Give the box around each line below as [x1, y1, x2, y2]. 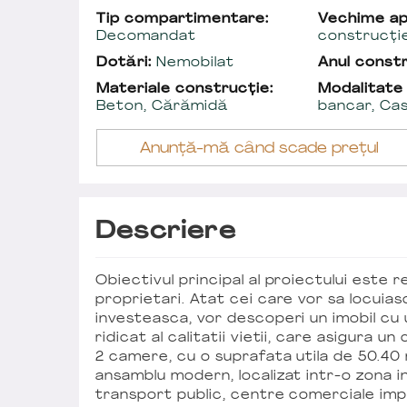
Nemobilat [151, 55, 234, 70]
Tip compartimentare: [96, 12, 269, 26]
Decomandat [96, 29, 196, 44]
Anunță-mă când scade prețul [139, 141, 379, 156]
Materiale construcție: [96, 82, 273, 96]
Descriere [95, 219, 236, 244]
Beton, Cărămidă [96, 99, 228, 114]
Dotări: [96, 55, 152, 70]
